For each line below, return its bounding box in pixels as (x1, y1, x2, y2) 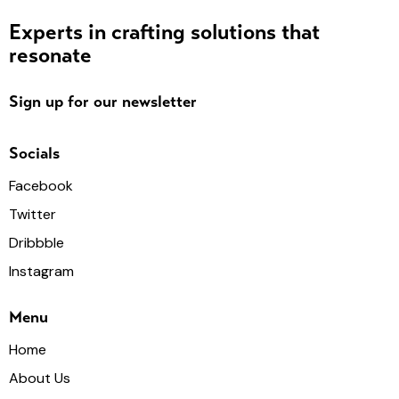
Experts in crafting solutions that (9, 19, 320, 46)
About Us (9, 369, 70, 388)
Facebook (9, 175, 73, 195)
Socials (9, 143, 60, 164)
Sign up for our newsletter (9, 92, 197, 112)
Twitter (9, 204, 56, 224)
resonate (9, 42, 92, 69)
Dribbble (9, 232, 64, 252)
